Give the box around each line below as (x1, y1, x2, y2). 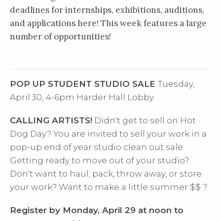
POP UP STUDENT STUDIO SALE (10, 79, 158, 89)
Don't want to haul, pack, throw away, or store (10, 169, 202, 179)
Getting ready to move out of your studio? (10, 155, 189, 165)
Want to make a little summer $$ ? (59, 182, 207, 192)
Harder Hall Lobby (76, 92, 154, 102)
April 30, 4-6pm (10, 92, 76, 102)
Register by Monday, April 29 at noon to (10, 205, 184, 215)
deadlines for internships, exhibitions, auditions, (10, 4, 204, 15)
